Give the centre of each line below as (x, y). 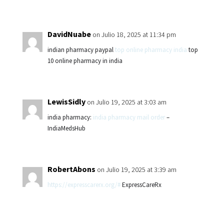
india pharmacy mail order (129, 117)
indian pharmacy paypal (81, 50)
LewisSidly (66, 101)
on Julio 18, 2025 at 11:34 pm (134, 34)
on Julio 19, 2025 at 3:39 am (136, 169)
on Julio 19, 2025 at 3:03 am (126, 102)
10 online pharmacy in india (85, 61)
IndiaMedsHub (66, 128)
